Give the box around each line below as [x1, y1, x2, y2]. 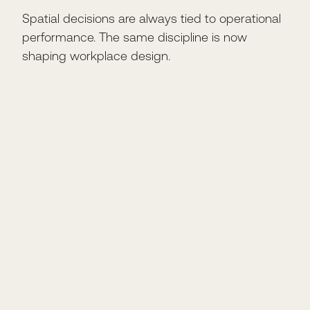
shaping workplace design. [22, 48, 170, 63]
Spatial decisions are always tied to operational [22, 11, 281, 26]
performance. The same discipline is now [22, 30, 247, 44]
